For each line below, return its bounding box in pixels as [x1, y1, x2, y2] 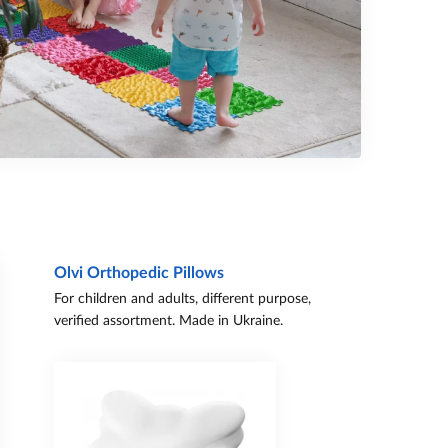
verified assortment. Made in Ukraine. [53, 314, 283, 328]
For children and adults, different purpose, [53, 292, 311, 306]
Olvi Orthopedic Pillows [53, 265, 224, 281]
